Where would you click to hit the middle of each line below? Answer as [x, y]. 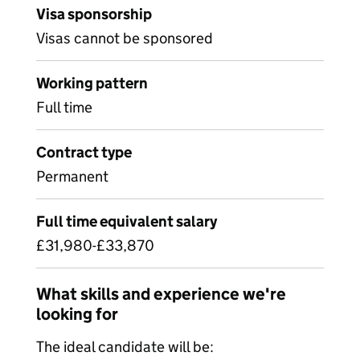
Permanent [72, 176]
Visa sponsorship [94, 14]
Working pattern [92, 83]
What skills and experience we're [161, 294]
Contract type [84, 152]
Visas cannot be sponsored [125, 38]
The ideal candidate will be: [125, 347]
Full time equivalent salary [127, 221]
